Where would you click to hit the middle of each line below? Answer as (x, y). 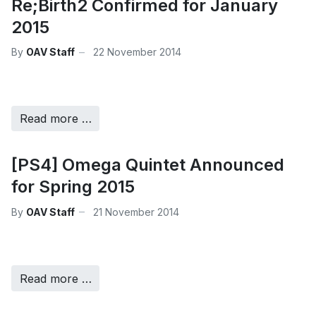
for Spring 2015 (73, 187)
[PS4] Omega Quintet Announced (148, 165)
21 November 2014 (136, 212)
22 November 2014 (137, 52)
